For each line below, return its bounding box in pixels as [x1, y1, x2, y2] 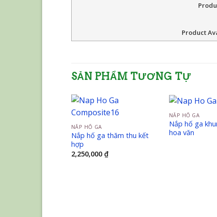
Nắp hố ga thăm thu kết [71, 131, 149, 140]
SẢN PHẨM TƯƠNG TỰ [71, 71, 191, 83]
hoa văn [169, 128, 194, 138]
